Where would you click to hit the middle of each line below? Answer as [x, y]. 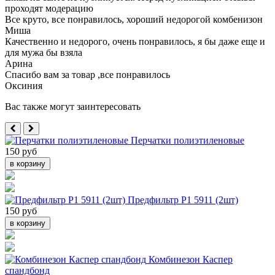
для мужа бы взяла [44, 52]
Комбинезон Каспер [191, 259]
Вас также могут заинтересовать [73, 106]
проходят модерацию [49, 8]
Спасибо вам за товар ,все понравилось [87, 74]
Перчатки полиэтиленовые [188, 140]
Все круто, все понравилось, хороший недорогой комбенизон [134, 19]
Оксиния [24, 85]
